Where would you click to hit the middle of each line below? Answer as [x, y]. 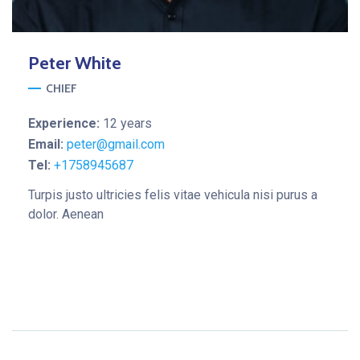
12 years [127, 123]
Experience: [65, 123]
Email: [47, 144]
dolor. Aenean [66, 214]
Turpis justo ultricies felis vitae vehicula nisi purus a [173, 195]
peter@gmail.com [116, 144]
